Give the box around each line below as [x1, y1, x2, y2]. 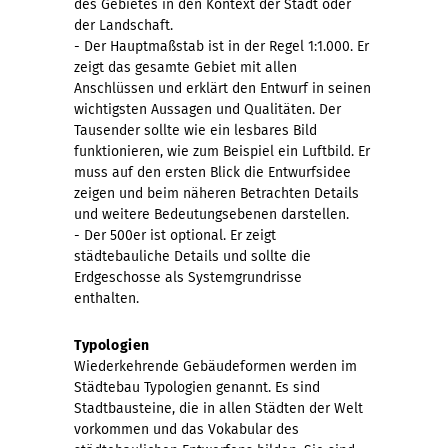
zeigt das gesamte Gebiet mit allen [74, 58, 297, 76]
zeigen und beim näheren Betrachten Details [74, 184, 359, 202]
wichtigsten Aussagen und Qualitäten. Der [74, 100, 341, 118]
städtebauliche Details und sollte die [74, 247, 311, 265]
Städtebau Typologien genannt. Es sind [74, 378, 320, 396]
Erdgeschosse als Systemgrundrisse [74, 268, 302, 286]
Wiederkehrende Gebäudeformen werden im [74, 357, 357, 375]
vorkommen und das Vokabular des [74, 420, 299, 438]
